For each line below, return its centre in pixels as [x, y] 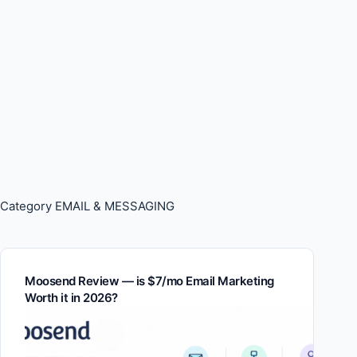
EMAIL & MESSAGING [113, 206]
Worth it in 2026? [71, 298]
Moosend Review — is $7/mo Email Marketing [149, 281]
